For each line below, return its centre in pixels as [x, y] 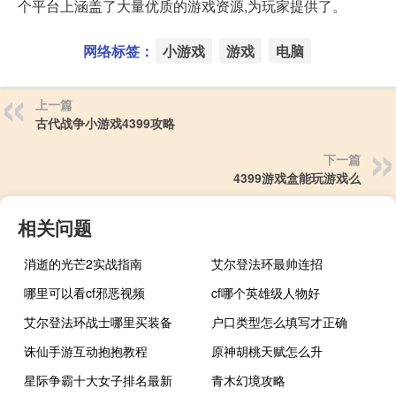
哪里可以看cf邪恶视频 [84, 292]
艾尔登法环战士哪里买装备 [98, 321]
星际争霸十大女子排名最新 [98, 380]
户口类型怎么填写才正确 [280, 321]
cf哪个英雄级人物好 [266, 292]
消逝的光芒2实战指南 [83, 263]
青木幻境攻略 [249, 380]
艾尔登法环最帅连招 [267, 263]
